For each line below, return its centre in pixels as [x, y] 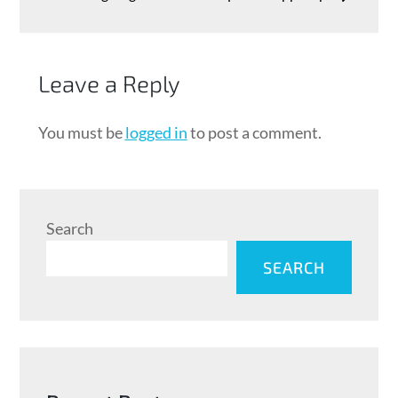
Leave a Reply [109, 83]
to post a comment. [254, 132]
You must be [81, 132]
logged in [156, 132]
